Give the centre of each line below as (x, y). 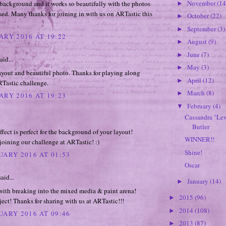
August (197, 42)
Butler (201, 126)
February (200, 106)
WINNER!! (200, 139)
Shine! (194, 152)
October (199, 16)
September (202, 29)
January (198, 181)
